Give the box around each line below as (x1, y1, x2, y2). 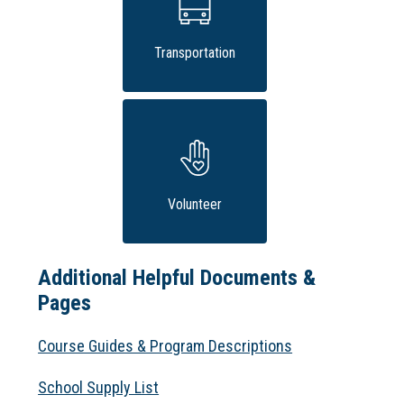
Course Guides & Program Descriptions (38, 336, 293, 356)
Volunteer (167, 196, 222, 214)
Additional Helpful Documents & (38, 265, 317, 291)
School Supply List (38, 378, 160, 398)
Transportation (153, 44, 235, 62)
